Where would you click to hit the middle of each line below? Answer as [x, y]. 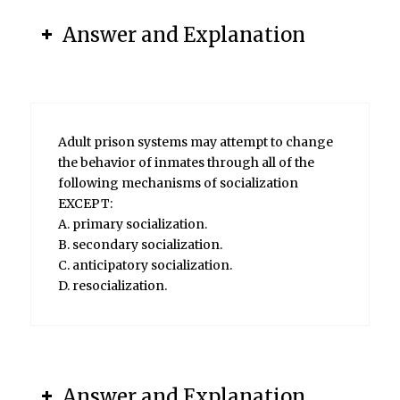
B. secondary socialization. [140, 245]
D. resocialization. [112, 286]
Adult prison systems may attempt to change [195, 142]
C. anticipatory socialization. [145, 266]
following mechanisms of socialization [178, 183]
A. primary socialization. [132, 225]
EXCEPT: [85, 204]
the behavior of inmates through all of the [186, 163]
